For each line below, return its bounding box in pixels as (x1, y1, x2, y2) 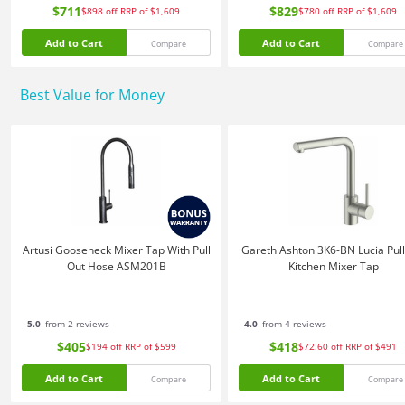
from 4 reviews (259, 317, 326, 330)
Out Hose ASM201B (66, 259, 166, 274)
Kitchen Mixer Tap (287, 259, 379, 274)
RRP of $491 (345, 339, 397, 353)
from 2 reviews (42, 317, 109, 330)
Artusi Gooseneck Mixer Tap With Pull (22, 242, 211, 258)
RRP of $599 (124, 339, 176, 353)
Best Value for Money (20, 85, 165, 105)
